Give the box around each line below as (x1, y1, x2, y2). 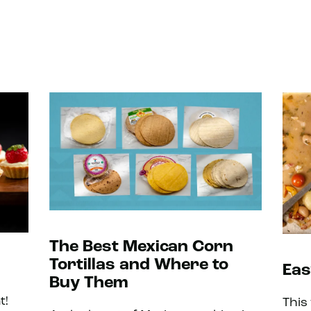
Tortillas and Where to (49, 256, 228, 274)
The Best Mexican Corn (49, 238, 233, 255)
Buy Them (49, 274, 128, 292)
